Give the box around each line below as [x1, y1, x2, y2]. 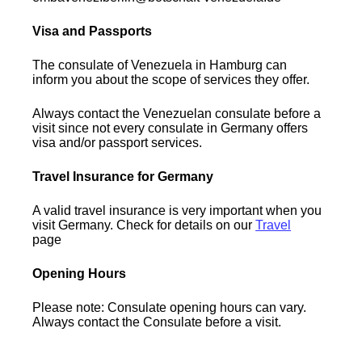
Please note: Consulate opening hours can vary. [32, 300, 307, 314]
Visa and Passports [32, 23, 153, 38]
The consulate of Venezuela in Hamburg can [32, 57, 288, 72]
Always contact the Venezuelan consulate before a [32, 106, 322, 120]
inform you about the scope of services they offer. [32, 72, 310, 86]
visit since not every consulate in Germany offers [32, 120, 309, 135]
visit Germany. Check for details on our [32, 217, 256, 232]
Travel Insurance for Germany [32, 169, 214, 183]
